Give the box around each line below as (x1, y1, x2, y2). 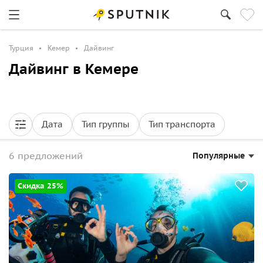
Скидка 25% (18, 181, 63, 191)
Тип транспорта (149, 119, 215, 130)
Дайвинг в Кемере (9, 60, 139, 78)
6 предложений (9, 150, 83, 161)
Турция (9, 43, 33, 52)
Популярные (193, 150, 245, 161)
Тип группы (82, 119, 130, 130)
